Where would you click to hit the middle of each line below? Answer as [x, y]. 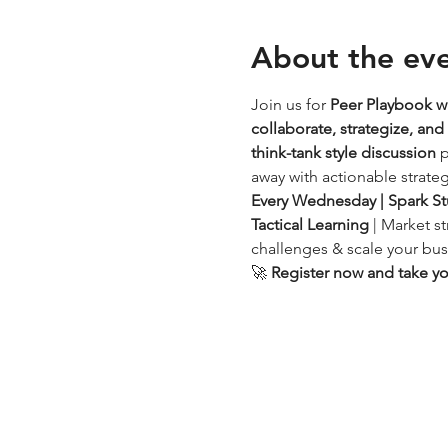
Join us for [290, 104]
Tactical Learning [309, 224]
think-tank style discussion [343, 152]
